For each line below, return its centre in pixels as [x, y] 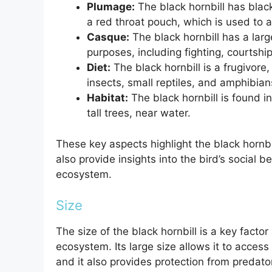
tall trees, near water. [139, 113]
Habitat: [107, 98]
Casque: [108, 37]
